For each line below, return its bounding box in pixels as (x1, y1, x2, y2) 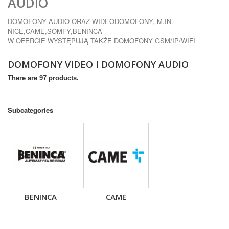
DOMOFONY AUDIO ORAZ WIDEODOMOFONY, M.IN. (8, 16, 173, 26)
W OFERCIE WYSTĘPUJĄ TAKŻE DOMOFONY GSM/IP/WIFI (8, 35, 195, 45)
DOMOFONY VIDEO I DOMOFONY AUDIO (8, 58, 193, 71)
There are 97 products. (8, 74, 79, 82)
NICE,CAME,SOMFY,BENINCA (8, 26, 102, 36)
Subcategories (8, 105, 53, 115)
